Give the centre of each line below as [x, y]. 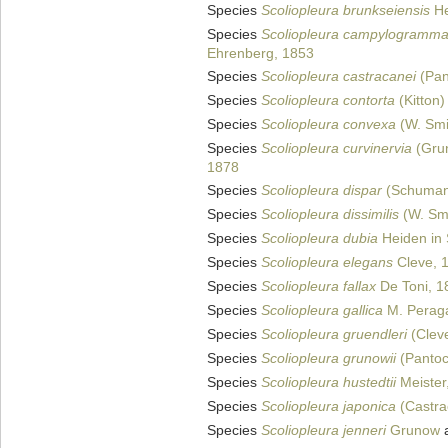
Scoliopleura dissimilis [330, 214]
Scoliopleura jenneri [323, 430]
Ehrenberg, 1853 [260, 53]
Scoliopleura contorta [328, 100]
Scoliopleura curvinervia [336, 148]
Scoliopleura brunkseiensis [345, 10]
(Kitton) [420, 100]
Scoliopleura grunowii [328, 358]
